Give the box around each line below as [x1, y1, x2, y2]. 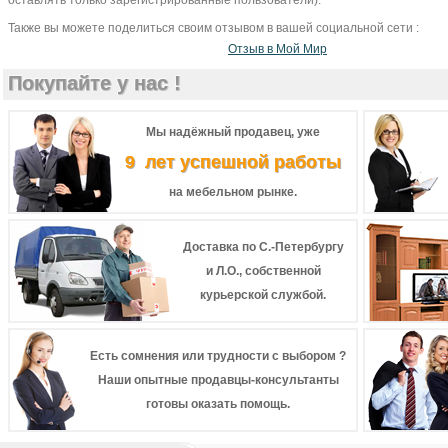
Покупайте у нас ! [8, 72, 181, 94]
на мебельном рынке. [169, 185, 297, 199]
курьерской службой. [200, 288, 326, 302]
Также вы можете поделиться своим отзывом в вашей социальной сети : [8, 21, 419, 35]
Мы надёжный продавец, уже [146, 125, 320, 139]
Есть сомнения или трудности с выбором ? [90, 349, 346, 363]
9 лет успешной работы [125, 152, 341, 172]
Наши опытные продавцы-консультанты [97, 373, 339, 387]
